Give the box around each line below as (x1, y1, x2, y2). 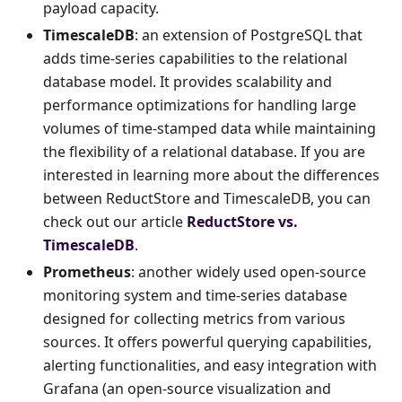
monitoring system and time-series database (43, 285, 347, 306)
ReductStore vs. (187, 212, 298, 232)
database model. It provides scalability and (43, 72, 332, 92)
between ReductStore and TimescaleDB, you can (43, 188, 371, 209)
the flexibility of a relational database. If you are (43, 142, 365, 162)
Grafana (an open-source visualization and (43, 379, 331, 399)
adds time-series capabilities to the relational (43, 48, 347, 69)
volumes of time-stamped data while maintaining (43, 118, 376, 139)
